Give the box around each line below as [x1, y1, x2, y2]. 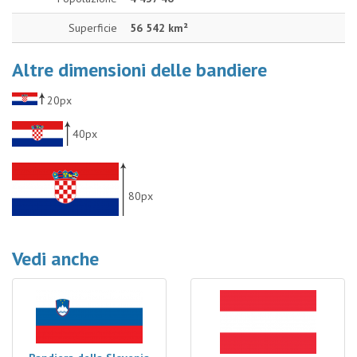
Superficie [69, 21, 117, 35]
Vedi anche [12, 246, 99, 271]
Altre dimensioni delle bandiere [12, 57, 267, 82]
